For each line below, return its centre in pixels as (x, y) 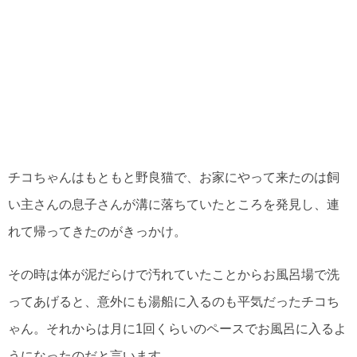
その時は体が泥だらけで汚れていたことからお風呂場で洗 (174, 275)
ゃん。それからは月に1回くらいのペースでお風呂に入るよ (177, 329)
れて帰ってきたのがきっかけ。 (97, 232)
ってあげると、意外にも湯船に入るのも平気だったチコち (174, 302)
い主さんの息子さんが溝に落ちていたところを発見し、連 (174, 205)
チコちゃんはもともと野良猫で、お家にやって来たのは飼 (174, 178)
